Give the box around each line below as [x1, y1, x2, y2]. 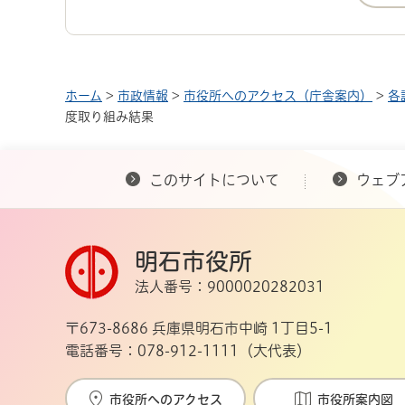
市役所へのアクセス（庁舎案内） [184, 89, 372, 102]
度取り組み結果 [65, 109, 154, 123]
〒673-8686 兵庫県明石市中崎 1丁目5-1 [65, 320, 333, 335]
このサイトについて [149, 172, 279, 187]
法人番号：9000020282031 [135, 278, 325, 294]
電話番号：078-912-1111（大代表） [65, 343, 311, 358]
